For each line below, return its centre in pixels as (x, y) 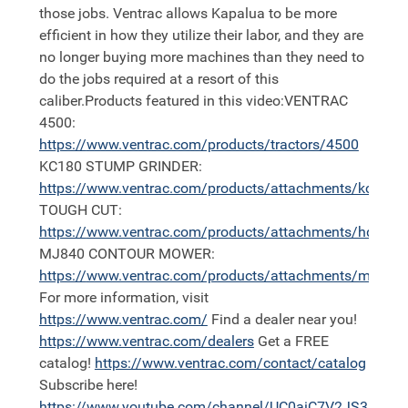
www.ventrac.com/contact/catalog (254, 363)
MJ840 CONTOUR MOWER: (127, 254)
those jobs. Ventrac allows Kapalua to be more (188, 14)
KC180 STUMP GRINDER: (120, 167)
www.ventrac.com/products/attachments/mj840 (242, 276)
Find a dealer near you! (284, 320)
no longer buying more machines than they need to (201, 57)
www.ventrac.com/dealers (170, 342)
